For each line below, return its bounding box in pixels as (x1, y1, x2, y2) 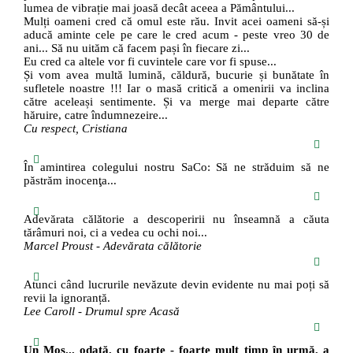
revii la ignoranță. (23, 292, 110, 305)
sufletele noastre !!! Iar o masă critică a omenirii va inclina (23, 82, 330, 95)
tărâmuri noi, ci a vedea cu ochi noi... (23, 226, 207, 240)
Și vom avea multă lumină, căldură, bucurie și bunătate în (23, 69, 330, 82)
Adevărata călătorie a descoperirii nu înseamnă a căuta (23, 213, 330, 226)
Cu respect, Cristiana (23, 122, 128, 136)
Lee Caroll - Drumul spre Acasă (23, 305, 180, 318)
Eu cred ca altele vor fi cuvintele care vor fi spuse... (23, 55, 277, 69)
